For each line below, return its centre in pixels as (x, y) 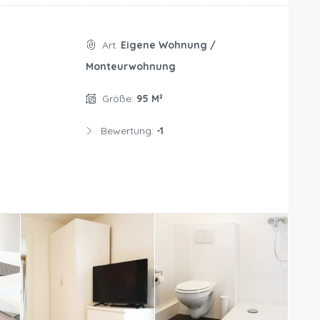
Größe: (119, 99)
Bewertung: (128, 131)
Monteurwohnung (130, 67)
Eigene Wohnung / (168, 45)
